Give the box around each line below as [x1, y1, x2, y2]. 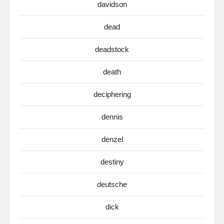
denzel [101, 135, 123, 143]
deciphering [93, 90, 131, 98]
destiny [100, 157, 124, 166]
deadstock [95, 45, 129, 53]
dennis [101, 112, 123, 121]
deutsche [97, 180, 127, 188]
